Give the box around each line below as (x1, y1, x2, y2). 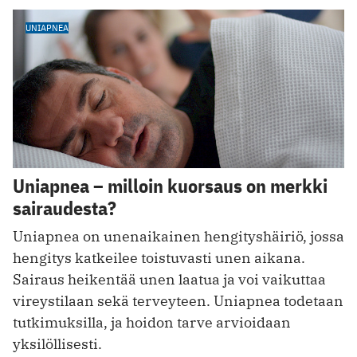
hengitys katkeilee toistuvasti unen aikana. (13, 249, 305, 267)
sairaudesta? (13, 195, 116, 222)
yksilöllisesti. (13, 335, 102, 353)
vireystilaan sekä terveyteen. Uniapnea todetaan (13, 292, 343, 310)
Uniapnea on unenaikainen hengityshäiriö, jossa (13, 227, 344, 245)
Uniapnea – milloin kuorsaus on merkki (13, 173, 328, 199)
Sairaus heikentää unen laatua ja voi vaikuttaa (13, 270, 326, 288)
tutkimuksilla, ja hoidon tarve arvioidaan (13, 313, 291, 331)
